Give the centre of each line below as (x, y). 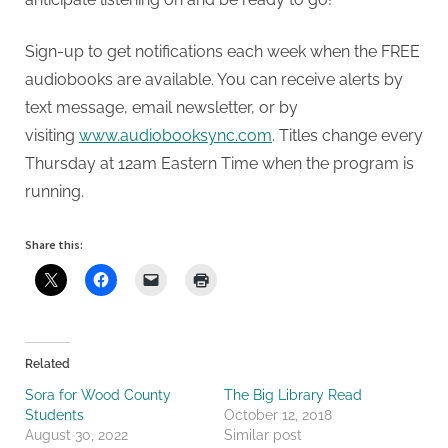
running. (54, 191)
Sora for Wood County (98, 394)
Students (54, 414)
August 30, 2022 (76, 434)
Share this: (54, 244)
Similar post (263, 434)
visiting (52, 135)
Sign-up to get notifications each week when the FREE (222, 51)
